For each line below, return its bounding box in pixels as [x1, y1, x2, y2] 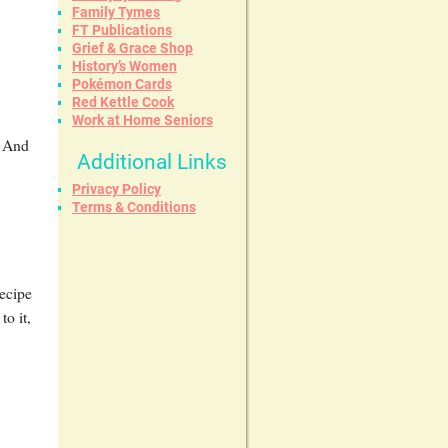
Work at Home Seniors [72, 111, 213, 128]
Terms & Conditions [72, 198, 196, 215]
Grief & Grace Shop [72, 39, 193, 56]
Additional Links [77, 149, 227, 174]
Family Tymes [72, 3, 160, 20]
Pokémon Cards [72, 75, 172, 92]
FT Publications [72, 21, 172, 38]
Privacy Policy [72, 180, 161, 197]
